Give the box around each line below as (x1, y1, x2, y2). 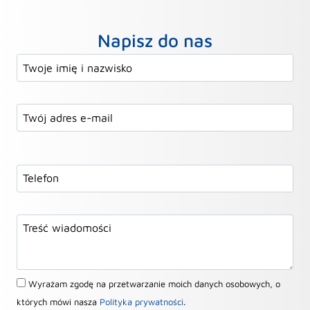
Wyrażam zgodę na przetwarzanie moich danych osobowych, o (28, 277, 280, 289)
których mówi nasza (17, 295, 100, 307)
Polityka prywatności (100, 295, 183, 307)
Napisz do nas (98, 30, 212, 51)
